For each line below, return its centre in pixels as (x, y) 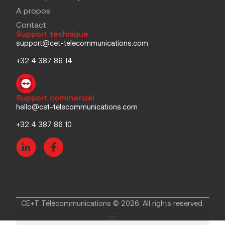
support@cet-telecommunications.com (82, 43)
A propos (33, 11)
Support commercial (55, 97)
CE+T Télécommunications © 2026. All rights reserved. (113, 203)
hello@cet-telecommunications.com (77, 106)
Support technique (52, 34)
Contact (31, 25)
